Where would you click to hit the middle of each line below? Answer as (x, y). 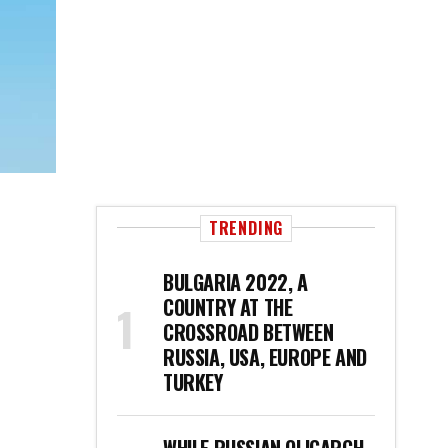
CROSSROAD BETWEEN (248, 332)
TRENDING (246, 228)
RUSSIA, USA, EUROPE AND (265, 357)
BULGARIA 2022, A (235, 282)
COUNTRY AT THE (228, 307)
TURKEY (193, 382)
